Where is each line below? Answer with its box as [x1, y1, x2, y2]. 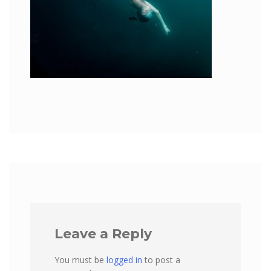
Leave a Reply [54, 226, 152, 242]
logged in [106, 254, 142, 266]
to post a [142, 254, 180, 266]
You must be [54, 254, 106, 266]
